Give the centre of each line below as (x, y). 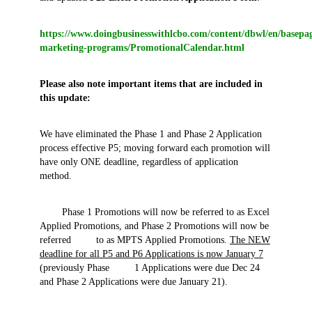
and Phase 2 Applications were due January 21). (133, 281)
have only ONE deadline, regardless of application (139, 162)
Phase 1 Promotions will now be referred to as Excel (154, 212)
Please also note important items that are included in (151, 84)
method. (55, 175)
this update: (65, 97)
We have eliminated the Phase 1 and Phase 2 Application (150, 134)
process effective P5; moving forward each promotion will (155, 148)
